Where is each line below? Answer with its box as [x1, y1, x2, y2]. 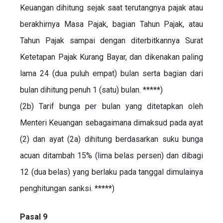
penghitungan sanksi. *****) [20, 183, 114, 193]
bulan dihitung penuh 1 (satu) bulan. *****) [20, 85, 163, 95]
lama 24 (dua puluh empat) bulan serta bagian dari [20, 68, 203, 78]
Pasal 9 [20, 212, 47, 222]
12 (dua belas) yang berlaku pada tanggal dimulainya [20, 167, 203, 177]
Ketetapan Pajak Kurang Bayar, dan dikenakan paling [20, 52, 203, 62]
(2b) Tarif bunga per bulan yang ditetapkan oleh [20, 101, 203, 111]
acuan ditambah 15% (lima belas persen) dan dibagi [20, 150, 203, 160]
